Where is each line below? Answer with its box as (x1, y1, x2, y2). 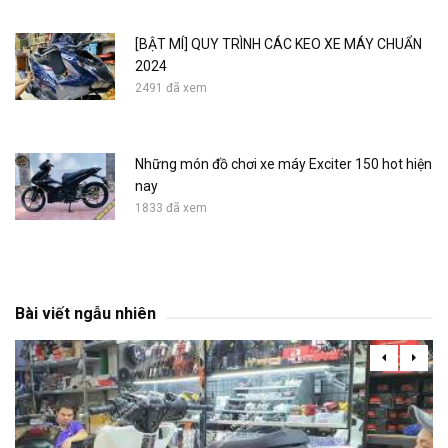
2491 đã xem (135, 80, 207, 95)
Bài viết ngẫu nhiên (15, 303, 156, 323)
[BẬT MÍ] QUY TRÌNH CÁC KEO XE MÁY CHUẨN (135, 35, 422, 52)
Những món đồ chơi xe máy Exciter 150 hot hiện (135, 155, 432, 172)
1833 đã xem (135, 200, 207, 215)
